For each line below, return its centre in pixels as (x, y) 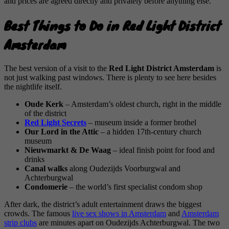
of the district (45, 113)
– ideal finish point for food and (163, 150)
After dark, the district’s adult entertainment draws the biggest (103, 204)
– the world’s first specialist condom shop (135, 187)
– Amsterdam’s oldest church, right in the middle (142, 104)
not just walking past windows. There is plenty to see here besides (110, 77)
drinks (35, 159)
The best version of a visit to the (56, 68)
